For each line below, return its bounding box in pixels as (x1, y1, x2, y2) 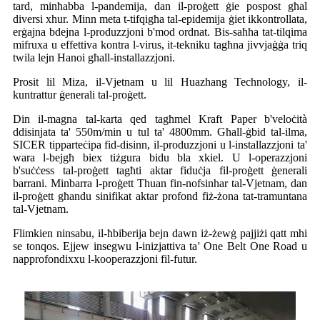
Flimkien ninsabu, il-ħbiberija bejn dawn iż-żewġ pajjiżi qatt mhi (13, 226, 307, 239)
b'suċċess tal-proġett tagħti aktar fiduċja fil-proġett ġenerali (13, 164, 307, 176)
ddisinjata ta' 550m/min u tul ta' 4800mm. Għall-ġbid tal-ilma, (13, 125, 307, 138)
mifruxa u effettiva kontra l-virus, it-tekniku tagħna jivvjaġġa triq (13, 38, 307, 51)
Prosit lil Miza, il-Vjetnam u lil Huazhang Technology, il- (13, 75, 307, 88)
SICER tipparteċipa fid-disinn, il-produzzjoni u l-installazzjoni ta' (13, 138, 307, 151)
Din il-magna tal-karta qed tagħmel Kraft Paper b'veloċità (13, 112, 307, 125)
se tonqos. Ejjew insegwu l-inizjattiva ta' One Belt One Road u (13, 239, 307, 252)
